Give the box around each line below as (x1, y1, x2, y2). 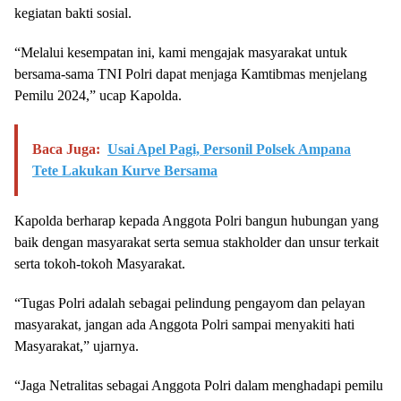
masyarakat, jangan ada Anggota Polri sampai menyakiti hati (14, 317, 354, 332)
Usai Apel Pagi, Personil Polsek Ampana (107, 141, 351, 157)
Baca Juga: (32, 141, 100, 157)
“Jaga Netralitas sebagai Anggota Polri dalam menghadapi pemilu (14, 378, 383, 393)
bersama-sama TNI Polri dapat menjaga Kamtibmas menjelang (14, 66, 367, 81)
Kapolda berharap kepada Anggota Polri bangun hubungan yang (14, 213, 379, 228)
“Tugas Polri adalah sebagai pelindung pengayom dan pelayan (14, 295, 365, 311)
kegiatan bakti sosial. (14, 5, 132, 21)
